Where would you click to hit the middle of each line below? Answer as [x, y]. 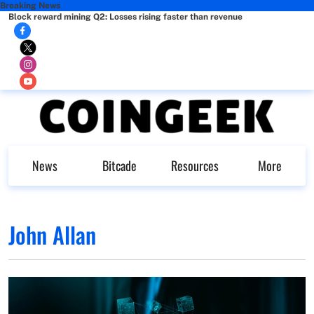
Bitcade [120, 165]
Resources [194, 165]
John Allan [52, 234]
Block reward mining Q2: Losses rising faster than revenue [125, 17]
